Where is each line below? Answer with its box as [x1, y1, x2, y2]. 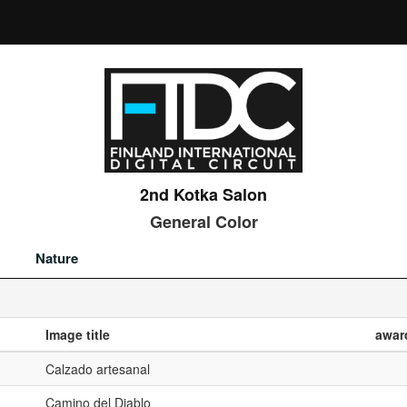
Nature [35, 248, 78, 268]
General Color [149, 210, 258, 233]
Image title [45, 325, 110, 343]
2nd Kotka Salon [140, 183, 267, 206]
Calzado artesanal [45, 360, 150, 378]
